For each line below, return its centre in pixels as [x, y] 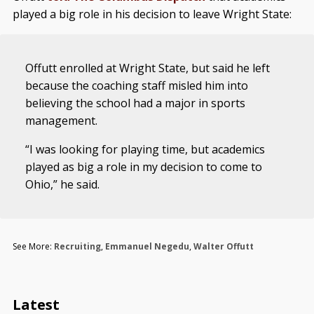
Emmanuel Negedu [147, 246]
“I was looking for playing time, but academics [145, 149]
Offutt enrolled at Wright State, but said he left [148, 68]
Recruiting [77, 246]
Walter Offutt [223, 246]
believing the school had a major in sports [136, 103]
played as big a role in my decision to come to [144, 167]
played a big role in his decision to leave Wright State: [152, 14]
